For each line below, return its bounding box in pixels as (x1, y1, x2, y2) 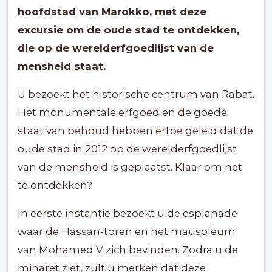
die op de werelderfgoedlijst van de (18, 42, 214, 54)
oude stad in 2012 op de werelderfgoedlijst (18, 143, 237, 155)
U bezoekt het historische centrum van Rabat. (18, 88, 254, 100)
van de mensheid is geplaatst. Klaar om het (18, 161, 242, 173)
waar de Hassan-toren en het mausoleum (18, 225, 236, 237)
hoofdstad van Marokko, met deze (18, 5, 206, 18)
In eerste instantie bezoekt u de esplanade (18, 207, 237, 219)
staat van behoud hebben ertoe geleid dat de (18, 124, 253, 137)
